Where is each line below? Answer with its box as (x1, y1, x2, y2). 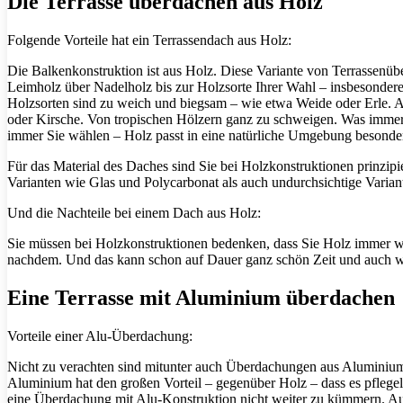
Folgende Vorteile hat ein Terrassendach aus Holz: (7, 32, 291, 49)
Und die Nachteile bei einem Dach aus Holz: (7, 205, 261, 221)
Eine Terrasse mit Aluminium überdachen (7, 285, 395, 309)
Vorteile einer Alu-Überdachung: (7, 327, 193, 344)
